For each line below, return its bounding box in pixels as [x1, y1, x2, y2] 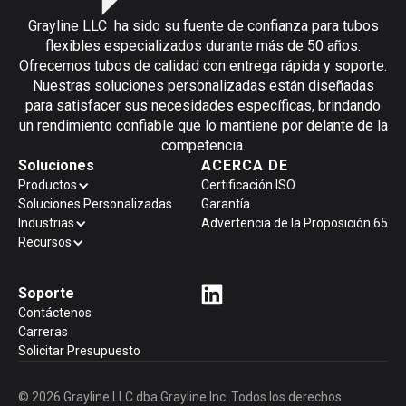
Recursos [18, 235, 72, 249]
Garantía [201, 197, 250, 211]
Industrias [18, 216, 74, 230]
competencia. [160, 137, 246, 154]
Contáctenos [18, 305, 92, 320]
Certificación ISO [201, 178, 295, 192]
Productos [18, 178, 77, 192]
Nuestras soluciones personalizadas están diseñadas [32, 77, 374, 94]
